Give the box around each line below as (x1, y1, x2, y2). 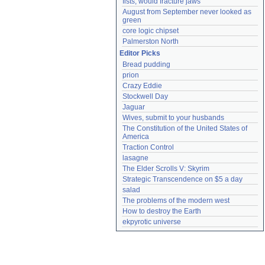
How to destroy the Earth (122, 207, 201, 215)
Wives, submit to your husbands (122, 114, 224, 122)
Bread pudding (122, 60, 170, 69)
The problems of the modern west (122, 196, 230, 205)
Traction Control (122, 143, 174, 151)
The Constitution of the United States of (122, 124, 247, 132)
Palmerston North (122, 37, 179, 46)
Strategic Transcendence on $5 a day (122, 175, 243, 183)
